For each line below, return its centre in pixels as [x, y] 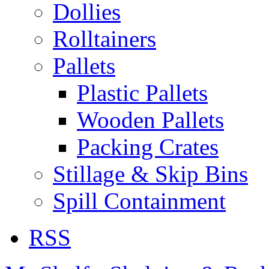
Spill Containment [139, 201]
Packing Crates [148, 147]
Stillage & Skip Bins [150, 174]
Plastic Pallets [142, 92]
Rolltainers [104, 38]
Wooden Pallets [150, 119]
